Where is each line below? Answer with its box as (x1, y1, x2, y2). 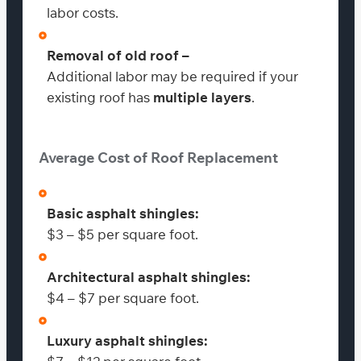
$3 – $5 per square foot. (47, 225, 198, 243)
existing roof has (47, 88, 153, 106)
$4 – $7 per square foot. (47, 288, 199, 306)
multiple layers (153, 88, 251, 106)
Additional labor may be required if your (47, 67, 298, 85)
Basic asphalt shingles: (47, 204, 199, 222)
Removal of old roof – (47, 46, 189, 64)
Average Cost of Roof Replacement (39, 147, 278, 167)
